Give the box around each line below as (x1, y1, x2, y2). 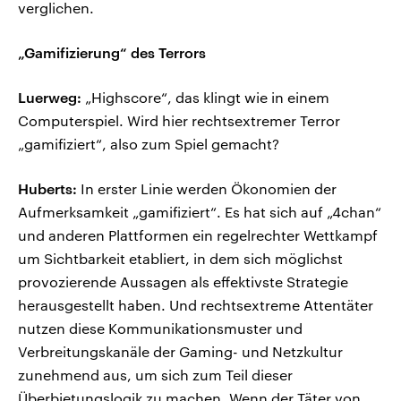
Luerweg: (18, 89, 81, 107)
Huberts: (18, 180, 77, 198)
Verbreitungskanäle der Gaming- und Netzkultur (18, 343, 343, 361)
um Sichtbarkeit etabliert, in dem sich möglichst (18, 250, 343, 268)
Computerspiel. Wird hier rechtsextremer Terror (18, 112, 340, 130)
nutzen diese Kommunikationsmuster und (18, 320, 303, 337)
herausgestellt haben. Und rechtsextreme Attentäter (18, 296, 373, 314)
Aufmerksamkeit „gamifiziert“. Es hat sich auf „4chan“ (18, 203, 381, 221)
